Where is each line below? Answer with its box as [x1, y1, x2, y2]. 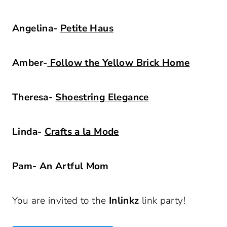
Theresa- [12, 90, 56, 104]
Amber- [12, 56, 48, 69]
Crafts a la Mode [44, 125, 119, 138]
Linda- [12, 125, 45, 138]
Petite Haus [60, 21, 113, 35]
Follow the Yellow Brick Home [47, 56, 190, 69]
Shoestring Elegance [55, 90, 149, 104]
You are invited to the [12, 194, 109, 207]
